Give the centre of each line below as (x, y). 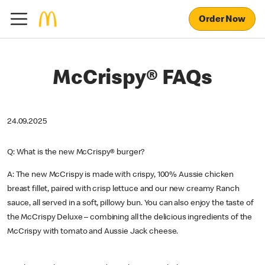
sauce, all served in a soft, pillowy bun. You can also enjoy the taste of (130, 203)
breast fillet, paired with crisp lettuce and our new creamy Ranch (123, 189)
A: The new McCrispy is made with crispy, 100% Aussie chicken (121, 175)
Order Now (222, 20)
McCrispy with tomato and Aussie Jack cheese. (93, 232)
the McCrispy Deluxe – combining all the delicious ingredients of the (130, 218)
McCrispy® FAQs (132, 80)
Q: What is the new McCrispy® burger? (76, 153)
